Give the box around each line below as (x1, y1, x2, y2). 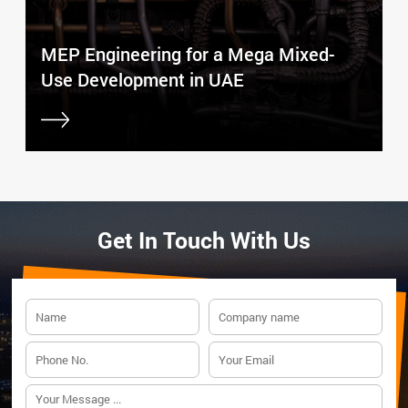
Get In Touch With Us (97, 224, 311, 255)
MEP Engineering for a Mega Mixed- (41, 41, 336, 66)
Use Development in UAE (41, 66, 245, 91)
